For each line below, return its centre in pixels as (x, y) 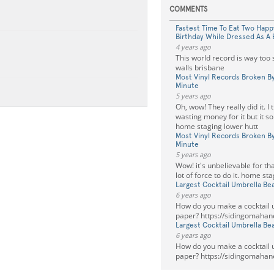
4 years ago (193, 47)
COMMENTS (188, 9)
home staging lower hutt (217, 126)
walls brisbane (200, 68)
